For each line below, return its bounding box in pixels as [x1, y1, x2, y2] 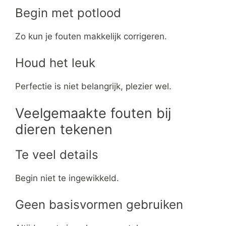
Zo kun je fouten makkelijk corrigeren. [15, 31, 167, 42]
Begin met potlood [15, 6, 121, 21]
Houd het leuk [15, 55, 95, 70]
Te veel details [15, 147, 98, 162]
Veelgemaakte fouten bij [15, 105, 171, 122]
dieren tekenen [15, 121, 112, 138]
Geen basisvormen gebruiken [15, 197, 183, 212]
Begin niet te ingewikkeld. [15, 173, 119, 184]
